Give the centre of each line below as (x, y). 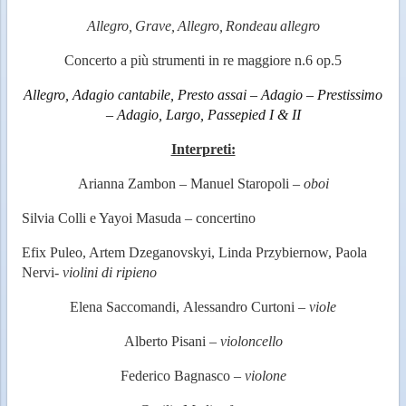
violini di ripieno (110, 272)
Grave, (155, 25)
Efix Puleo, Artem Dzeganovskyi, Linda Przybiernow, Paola (194, 252)
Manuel (212, 183)
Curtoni (273, 306)
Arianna (101, 183)
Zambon (151, 183)
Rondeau (251, 25)
